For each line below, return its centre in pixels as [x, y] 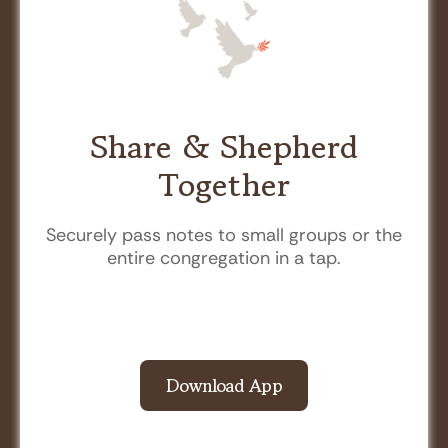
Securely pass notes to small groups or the [224, 234]
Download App [224, 384]
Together [224, 184]
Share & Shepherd [224, 146]
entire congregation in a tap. [224, 257]
